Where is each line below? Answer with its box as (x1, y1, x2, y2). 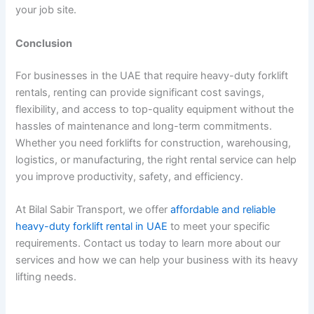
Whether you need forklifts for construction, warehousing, (15, 136, 292, 149)
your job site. (15, 4, 77, 17)
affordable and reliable (170, 203, 276, 216)
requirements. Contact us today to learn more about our (15, 236, 281, 250)
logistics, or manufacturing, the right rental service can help (15, 153, 297, 166)
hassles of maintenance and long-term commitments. (15, 119, 273, 132)
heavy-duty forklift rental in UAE (15, 219, 168, 233)
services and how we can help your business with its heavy (15, 253, 299, 266)
